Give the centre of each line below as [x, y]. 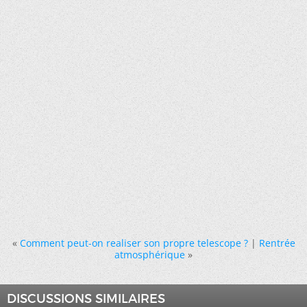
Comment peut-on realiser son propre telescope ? [134, 243]
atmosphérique [150, 254]
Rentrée [277, 243]
